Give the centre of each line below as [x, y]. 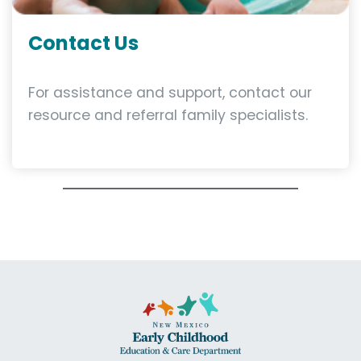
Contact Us [83, 44]
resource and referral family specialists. [168, 116]
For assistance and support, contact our [170, 93]
